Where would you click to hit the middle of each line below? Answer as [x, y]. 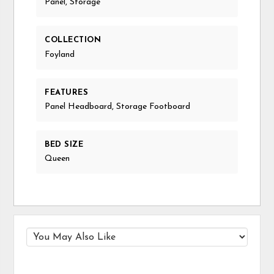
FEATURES [67, 92]
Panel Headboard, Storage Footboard [118, 106]
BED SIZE [64, 144]
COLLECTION [73, 40]
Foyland [60, 54]
